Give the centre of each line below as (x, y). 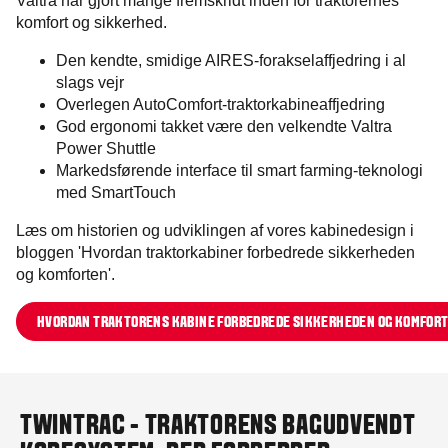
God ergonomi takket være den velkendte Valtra (224, 127)
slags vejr (90, 83)
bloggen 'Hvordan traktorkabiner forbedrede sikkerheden (215, 253)
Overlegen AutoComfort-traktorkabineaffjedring (220, 105)
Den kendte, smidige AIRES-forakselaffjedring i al (231, 61)
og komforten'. (65, 275)
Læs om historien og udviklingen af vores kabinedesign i (215, 231)
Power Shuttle (106, 149)
